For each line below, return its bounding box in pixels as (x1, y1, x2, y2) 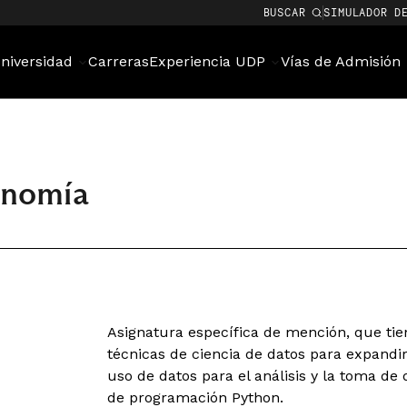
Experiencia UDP (149, 53, 270, 70)
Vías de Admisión (281, 53, 405, 70)
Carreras (88, 53, 149, 70)
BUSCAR (263, 5, 306, 19)
